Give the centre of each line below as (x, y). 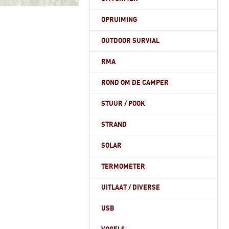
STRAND (114, 125)
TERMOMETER (123, 167)
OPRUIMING (119, 20)
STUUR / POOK (123, 104)
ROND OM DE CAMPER (135, 83)
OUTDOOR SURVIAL (130, 41)
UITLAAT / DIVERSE (131, 188)
